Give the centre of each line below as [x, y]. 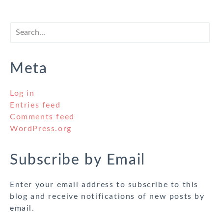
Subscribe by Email [78, 160]
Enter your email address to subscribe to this [104, 185]
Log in [22, 94]
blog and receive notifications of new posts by [107, 197]
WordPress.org [41, 129]
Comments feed [42, 117]
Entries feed [35, 105]
